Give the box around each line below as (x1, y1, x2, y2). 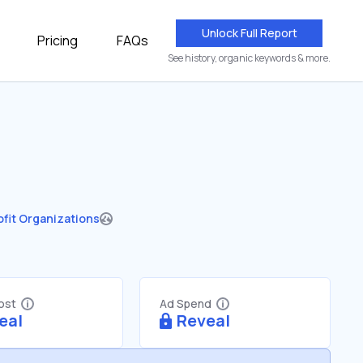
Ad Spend (160, 296, 211, 311)
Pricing (37, 32, 78, 49)
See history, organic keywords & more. (168, 51, 331, 65)
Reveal (177, 310, 230, 331)
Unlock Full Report (201, 25, 297, 41)
